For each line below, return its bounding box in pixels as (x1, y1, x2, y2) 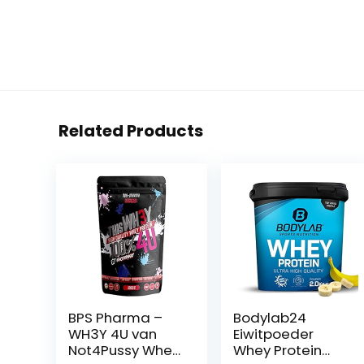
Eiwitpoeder (233, 324, 314, 344)
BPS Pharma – (67, 308, 162, 327)
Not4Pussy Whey (67, 340, 180, 360)
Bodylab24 (233, 308, 307, 327)
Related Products (58, 119, 203, 142)
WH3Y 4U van (67, 324, 157, 344)
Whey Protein (233, 340, 323, 360)
